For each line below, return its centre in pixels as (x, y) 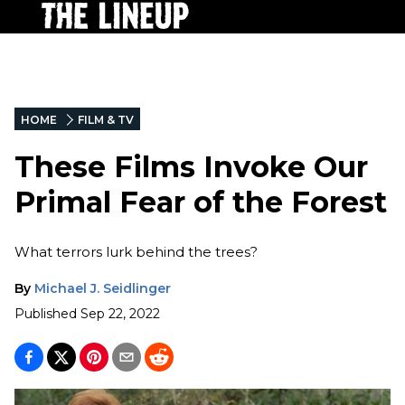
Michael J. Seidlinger (103, 288)
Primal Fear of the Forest (201, 202)
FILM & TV (106, 120)
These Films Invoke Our (191, 167)
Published (46, 313)
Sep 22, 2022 (120, 313)
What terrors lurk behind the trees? (138, 251)
